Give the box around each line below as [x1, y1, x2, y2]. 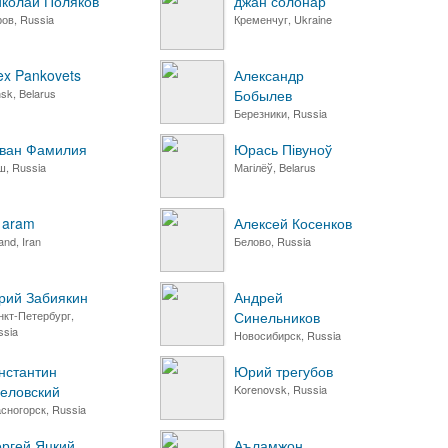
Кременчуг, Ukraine [234, 11, 332, 27]
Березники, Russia [234, 105, 327, 121]
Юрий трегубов [234, 361, 333, 381]
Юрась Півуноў [234, 139, 332, 159]
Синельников [234, 307, 320, 327]
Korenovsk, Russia [234, 381, 327, 397]
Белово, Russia [234, 233, 311, 249]
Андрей [234, 287, 283, 307]
